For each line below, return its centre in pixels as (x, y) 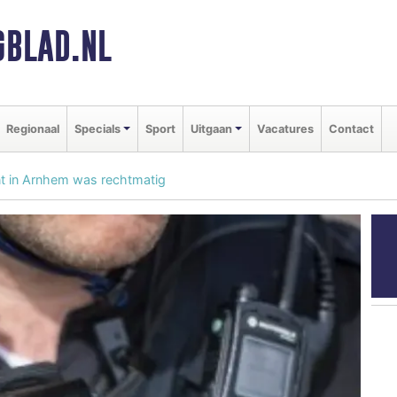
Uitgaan (211, 128)
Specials (97, 128)
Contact (351, 128)
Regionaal (33, 128)
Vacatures (285, 128)
